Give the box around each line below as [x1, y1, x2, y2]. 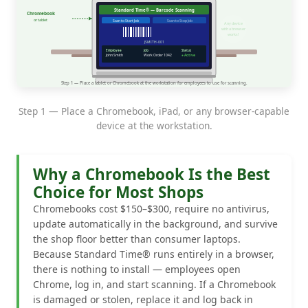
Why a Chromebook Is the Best [33, 163, 270, 185]
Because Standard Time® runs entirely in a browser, [33, 247, 274, 261]
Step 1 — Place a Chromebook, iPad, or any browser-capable [19, 104, 289, 118]
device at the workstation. [96, 118, 212, 132]
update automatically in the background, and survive [33, 217, 278, 230]
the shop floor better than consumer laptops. [33, 232, 241, 245]
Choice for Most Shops [33, 181, 203, 203]
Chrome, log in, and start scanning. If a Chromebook [33, 277, 276, 291]
